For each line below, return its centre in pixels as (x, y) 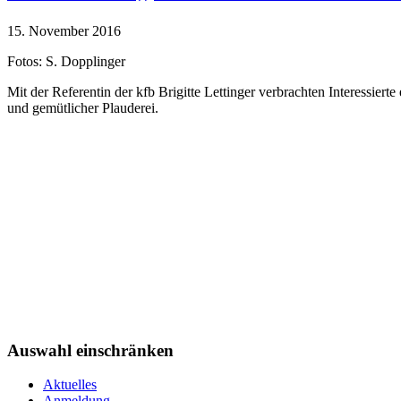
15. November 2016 (64, 30)
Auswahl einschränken (90, 350)
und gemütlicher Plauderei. (83, 107)
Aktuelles (70, 385)
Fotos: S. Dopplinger (66, 61)
